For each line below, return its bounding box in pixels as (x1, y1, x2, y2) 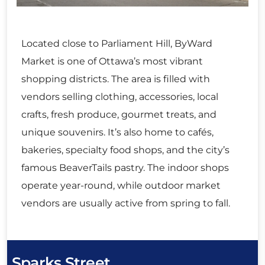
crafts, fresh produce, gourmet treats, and (21, 108, 216, 120)
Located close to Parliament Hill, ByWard (21, 37, 212, 49)
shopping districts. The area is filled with (21, 73, 210, 85)
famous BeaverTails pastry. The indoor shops (21, 161, 229, 173)
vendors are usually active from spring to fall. (21, 197, 230, 209)
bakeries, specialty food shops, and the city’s (21, 144, 230, 156)
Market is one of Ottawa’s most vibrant (21, 55, 203, 67)
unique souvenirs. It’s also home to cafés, (21, 126, 214, 138)
